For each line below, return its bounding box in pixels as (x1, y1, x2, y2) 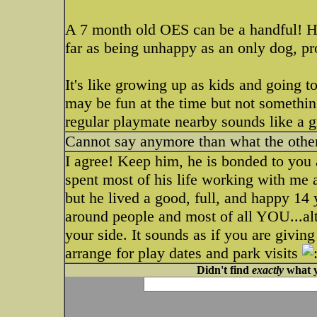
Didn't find (196, 264, 252, 276)
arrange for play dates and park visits (65, 244, 302, 262)
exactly (251, 264, 284, 276)
